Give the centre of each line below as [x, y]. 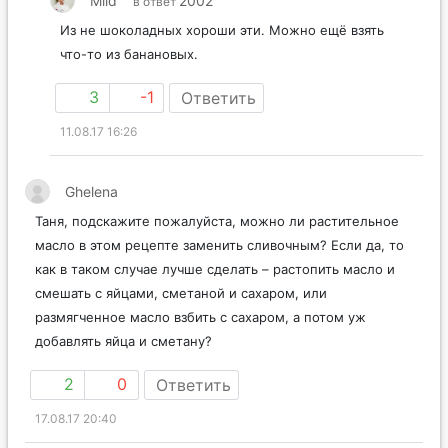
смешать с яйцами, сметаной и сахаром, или [181, 292]
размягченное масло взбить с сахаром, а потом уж [200, 316]
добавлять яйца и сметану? [123, 340]
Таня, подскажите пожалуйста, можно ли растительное [217, 220]
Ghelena [91, 191]
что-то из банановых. [129, 53]
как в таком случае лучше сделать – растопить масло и [215, 268]
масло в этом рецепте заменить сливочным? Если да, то [219, 244]
